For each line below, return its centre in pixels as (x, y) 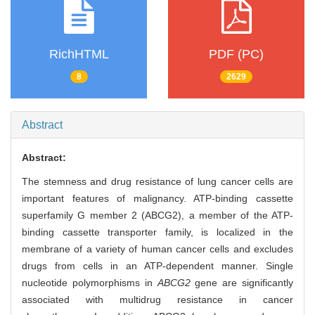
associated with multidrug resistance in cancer (157, 300)
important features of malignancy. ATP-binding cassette (157, 199)
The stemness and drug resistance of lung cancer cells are (157, 182)
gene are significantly (242, 283)
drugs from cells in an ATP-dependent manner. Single (157, 266)
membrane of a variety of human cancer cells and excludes (157, 249)
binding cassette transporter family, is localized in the (157, 232)
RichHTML (79, 54)
